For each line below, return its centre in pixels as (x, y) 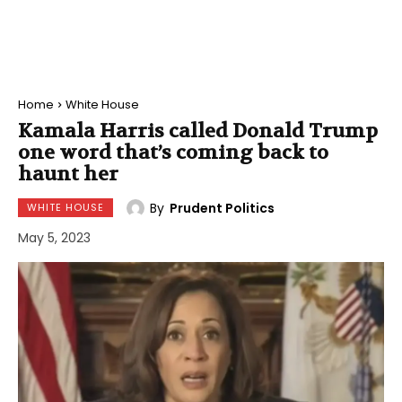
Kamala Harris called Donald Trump (198, 131)
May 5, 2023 (54, 238)
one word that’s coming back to (173, 153)
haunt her (68, 174)
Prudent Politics (222, 208)
